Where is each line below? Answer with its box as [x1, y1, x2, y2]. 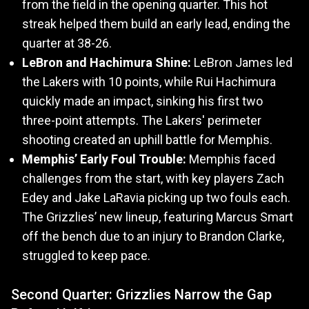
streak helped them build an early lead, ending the [22, 17, 290, 32]
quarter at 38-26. [22, 36, 112, 51]
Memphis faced [186, 152, 275, 167]
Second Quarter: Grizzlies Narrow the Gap [11, 286, 272, 303]
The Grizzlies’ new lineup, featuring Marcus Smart [22, 210, 293, 225]
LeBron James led [191, 55, 292, 70]
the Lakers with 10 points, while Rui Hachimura [22, 74, 276, 90]
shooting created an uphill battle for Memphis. [22, 132, 272, 148]
